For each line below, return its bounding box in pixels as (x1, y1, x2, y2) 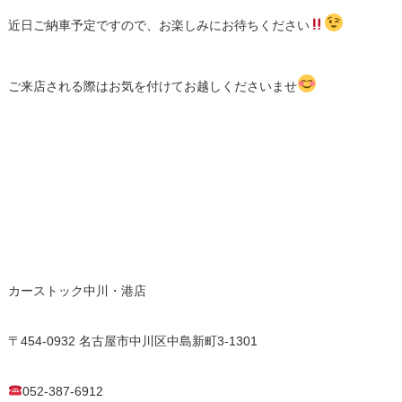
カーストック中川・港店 (7, 283, 146, 298)
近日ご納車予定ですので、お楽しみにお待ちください (7, 17, 310, 32)
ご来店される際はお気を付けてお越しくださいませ (7, 78, 297, 93)
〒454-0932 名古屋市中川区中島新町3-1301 (7, 333, 258, 348)
